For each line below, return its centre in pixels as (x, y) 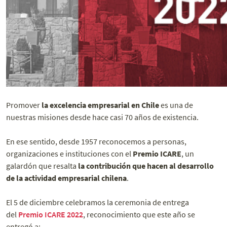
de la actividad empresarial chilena (66, 178)
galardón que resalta (42, 166)
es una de (176, 105)
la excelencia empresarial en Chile (100, 105)
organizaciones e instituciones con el (69, 154)
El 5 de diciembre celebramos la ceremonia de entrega (98, 202)
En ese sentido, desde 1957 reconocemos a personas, (96, 142)
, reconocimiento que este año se (139, 215)
